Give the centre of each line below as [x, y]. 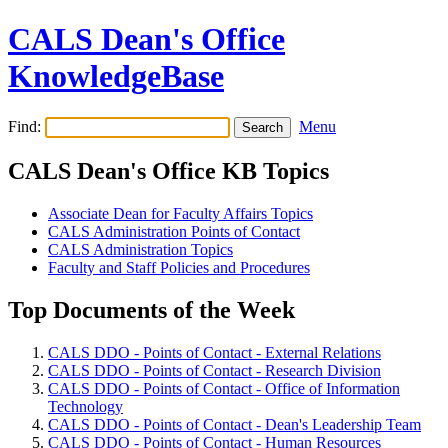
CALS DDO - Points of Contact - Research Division [214, 370]
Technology [85, 406]
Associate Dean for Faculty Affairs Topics [180, 213]
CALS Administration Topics [140, 249]
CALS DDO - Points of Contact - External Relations [214, 352]
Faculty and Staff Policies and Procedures [179, 267]
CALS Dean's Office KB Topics [168, 170]
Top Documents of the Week [151, 309]
